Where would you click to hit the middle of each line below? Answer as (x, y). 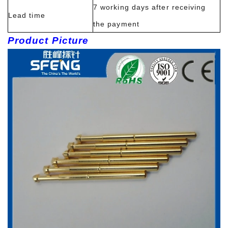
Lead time (27, 15)
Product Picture (53, 40)
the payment (116, 24)
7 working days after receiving (150, 7)
